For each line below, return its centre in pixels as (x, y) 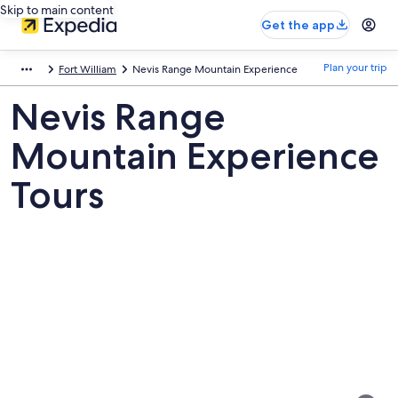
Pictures (50, 342)
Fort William (88, 69)
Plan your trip (355, 68)
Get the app (298, 25)
